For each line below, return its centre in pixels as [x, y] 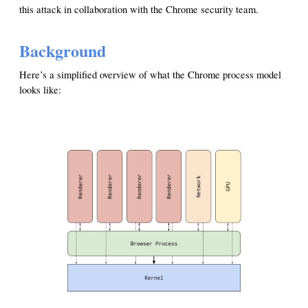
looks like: [40, 90]
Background [63, 51]
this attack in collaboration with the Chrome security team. [139, 9]
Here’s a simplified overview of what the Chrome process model [150, 75]
